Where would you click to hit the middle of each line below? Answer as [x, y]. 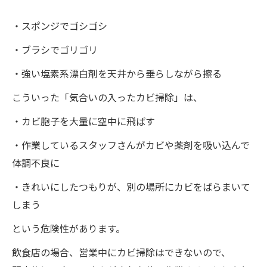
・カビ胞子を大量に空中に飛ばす [83, 121]
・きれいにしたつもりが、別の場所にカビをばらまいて [131, 186]
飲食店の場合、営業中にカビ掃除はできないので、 [121, 252]
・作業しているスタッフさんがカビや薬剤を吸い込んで [131, 145]
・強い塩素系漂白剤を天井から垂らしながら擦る [117, 73]
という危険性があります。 [69, 228]
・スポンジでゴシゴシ [60, 25]
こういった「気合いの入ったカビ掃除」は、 [107, 97]
